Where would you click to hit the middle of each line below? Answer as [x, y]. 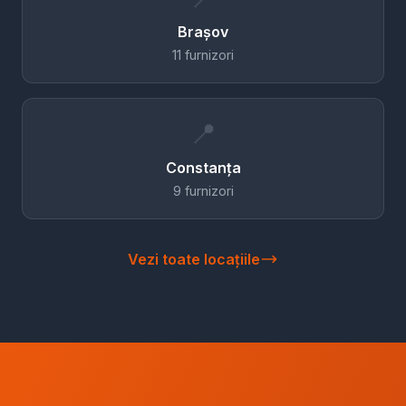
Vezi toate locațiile [194, 259]
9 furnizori [203, 191]
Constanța [203, 168]
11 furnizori [203, 55]
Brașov [203, 32]
